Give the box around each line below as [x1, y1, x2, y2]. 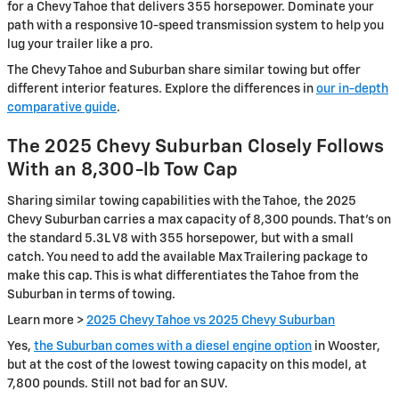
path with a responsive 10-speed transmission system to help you [7, 20, 384, 33]
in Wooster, [312, 339, 380, 353]
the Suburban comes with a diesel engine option [34, 339, 312, 353]
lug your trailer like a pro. [7, 38, 153, 52]
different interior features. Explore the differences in [7, 83, 316, 96]
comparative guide [7, 102, 117, 115]
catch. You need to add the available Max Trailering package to [7, 250, 368, 264]
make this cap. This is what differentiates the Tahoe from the [7, 269, 359, 282]
